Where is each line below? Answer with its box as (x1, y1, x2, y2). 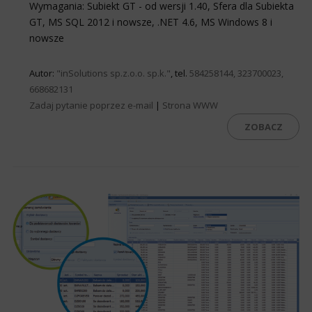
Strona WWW (162, 98, 218, 111)
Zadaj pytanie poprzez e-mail (29, 98, 153, 111)
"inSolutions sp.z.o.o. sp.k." (56, 66, 171, 79)
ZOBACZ (244, 120, 283, 133)
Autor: (29, 66, 56, 79)
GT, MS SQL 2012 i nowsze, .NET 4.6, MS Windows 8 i (29, 15, 272, 29)
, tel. (171, 66, 189, 79)
